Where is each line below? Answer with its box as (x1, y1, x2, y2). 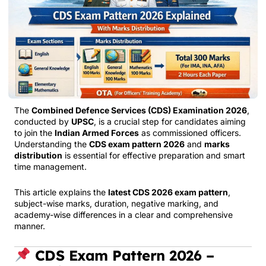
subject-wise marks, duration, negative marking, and (14, 198, 218, 208)
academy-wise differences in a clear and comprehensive (14, 210, 233, 220)
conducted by (14, 116, 71, 126)
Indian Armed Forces (55, 127, 139, 138)
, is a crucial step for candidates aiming (94, 116, 246, 126)
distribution (14, 150, 62, 160)
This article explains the (14, 187, 108, 197)
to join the (14, 127, 55, 138)
